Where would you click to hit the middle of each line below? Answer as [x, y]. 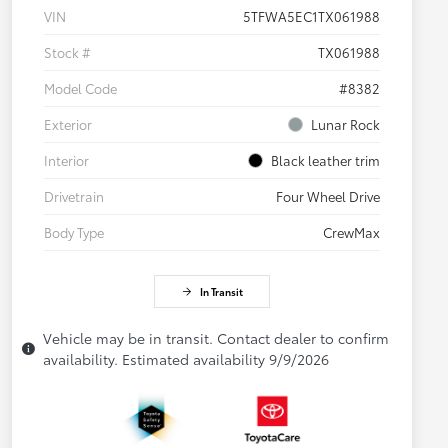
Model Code [80, 88]
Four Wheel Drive [328, 196]
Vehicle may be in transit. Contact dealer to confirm [216, 338]
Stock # [67, 52]
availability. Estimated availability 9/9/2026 [186, 359]
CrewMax [351, 232]
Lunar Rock [345, 124]
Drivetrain [74, 196]
